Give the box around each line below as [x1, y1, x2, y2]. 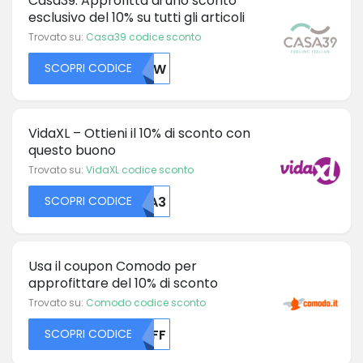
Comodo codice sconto [86, 295, 206, 310]
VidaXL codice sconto [86, 162, 194, 177]
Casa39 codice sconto [86, 29, 201, 44]
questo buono [28, 140, 116, 160]
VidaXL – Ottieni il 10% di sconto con [28, 123, 250, 143]
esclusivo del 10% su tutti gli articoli [28, 7, 245, 27]
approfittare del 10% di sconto [28, 273, 218, 293]
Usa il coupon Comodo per [28, 256, 197, 275]
